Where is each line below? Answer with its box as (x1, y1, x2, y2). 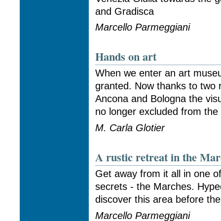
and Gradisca (95, 5, 154, 17)
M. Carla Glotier (95, 122, 165, 134)
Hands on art (95, 48, 157, 65)
